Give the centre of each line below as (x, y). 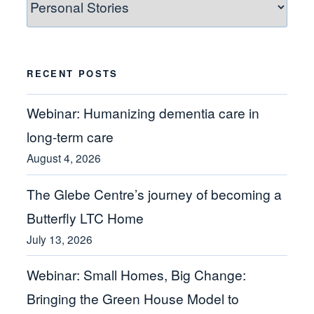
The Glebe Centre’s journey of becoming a (155, 193)
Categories (61, 22)
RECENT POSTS (73, 74)
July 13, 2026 (60, 239)
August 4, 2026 (64, 158)
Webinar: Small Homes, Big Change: (137, 274)
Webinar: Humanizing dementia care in (143, 113)
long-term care (70, 137)
